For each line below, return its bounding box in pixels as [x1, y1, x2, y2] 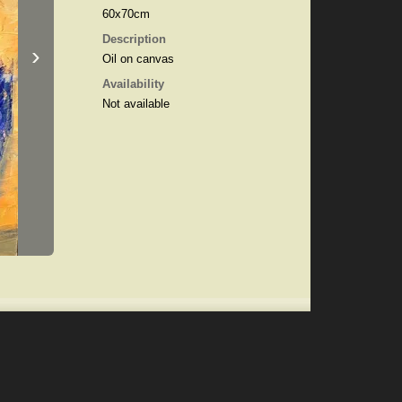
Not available [101, 97, 170, 110]
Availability [101, 77, 164, 91]
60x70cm [101, 7, 150, 21]
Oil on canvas [101, 52, 174, 66]
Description [101, 32, 166, 46]
